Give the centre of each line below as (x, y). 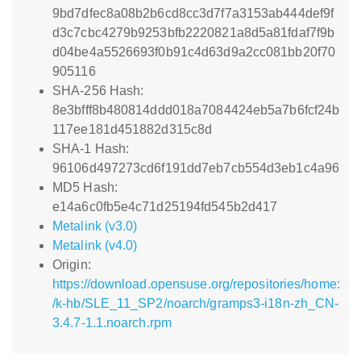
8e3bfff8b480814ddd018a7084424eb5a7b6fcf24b (196, 110)
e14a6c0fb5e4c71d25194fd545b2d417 (165, 207)
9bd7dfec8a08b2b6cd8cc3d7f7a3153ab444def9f (193, 13)
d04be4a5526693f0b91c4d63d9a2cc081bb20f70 (194, 52)
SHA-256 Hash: (98, 91)
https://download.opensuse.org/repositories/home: (196, 284)
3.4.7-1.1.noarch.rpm (112, 323)
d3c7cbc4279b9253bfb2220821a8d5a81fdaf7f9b (194, 33)
